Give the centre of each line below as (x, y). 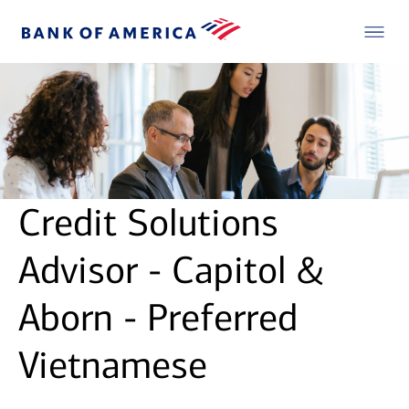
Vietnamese (113, 366)
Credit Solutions (148, 223)
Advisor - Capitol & (171, 271)
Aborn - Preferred (158, 318)
